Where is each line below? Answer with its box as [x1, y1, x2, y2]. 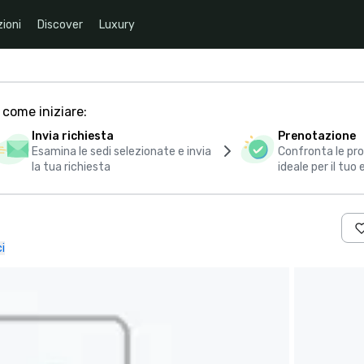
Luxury [99, 17, 135, 32]
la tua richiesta [32, 160, 111, 174]
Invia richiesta [32, 129, 115, 143]
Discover [37, 17, 83, 32]
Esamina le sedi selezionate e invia [32, 145, 212, 158]
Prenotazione [278, 129, 357, 143]
